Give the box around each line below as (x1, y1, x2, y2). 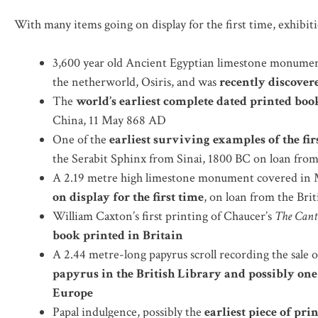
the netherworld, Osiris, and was (53, 73, 219, 90)
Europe (53, 284, 93, 301)
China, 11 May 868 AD (53, 111, 166, 128)
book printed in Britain (53, 226, 183, 243)
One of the (53, 131, 109, 148)
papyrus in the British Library (53, 265, 221, 282)
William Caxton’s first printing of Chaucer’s (53, 207, 275, 224)
